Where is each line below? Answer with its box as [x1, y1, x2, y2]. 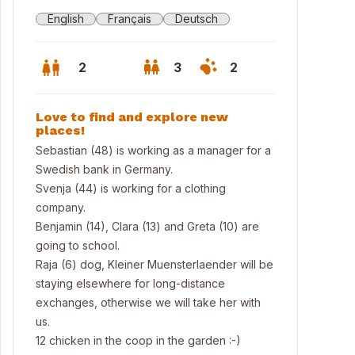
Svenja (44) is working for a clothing [36, 181, 226, 195]
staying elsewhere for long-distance [36, 277, 225, 290]
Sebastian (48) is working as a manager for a [36, 143, 271, 157]
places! [36, 123, 85, 138]
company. [36, 200, 86, 214]
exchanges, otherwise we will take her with [36, 296, 261, 309]
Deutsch [175, 12, 218, 25]
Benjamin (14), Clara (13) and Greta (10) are [36, 219, 259, 233]
